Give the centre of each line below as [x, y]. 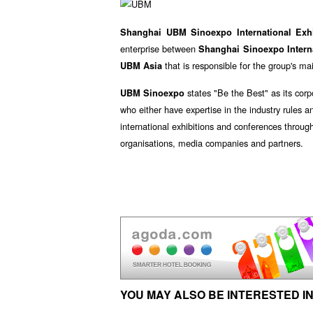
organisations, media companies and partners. [212, 143]
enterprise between [160, 48]
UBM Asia [141, 65]
